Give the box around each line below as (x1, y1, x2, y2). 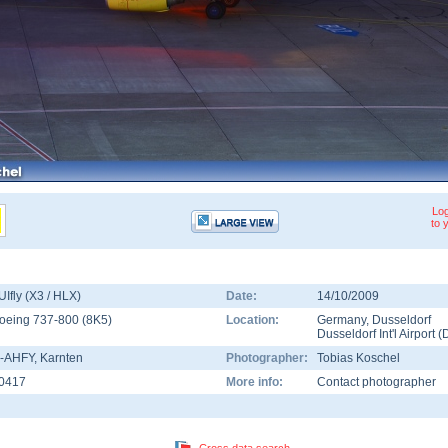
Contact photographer (317, 375, 436, 389)
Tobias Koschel (317, 351, 400, 365)
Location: (226, 313, 279, 327)
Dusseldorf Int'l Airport (317, 327, 435, 341)
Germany (317, 313, 366, 327)
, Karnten (34, 351, 83, 365)
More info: (226, 375, 283, 389)
